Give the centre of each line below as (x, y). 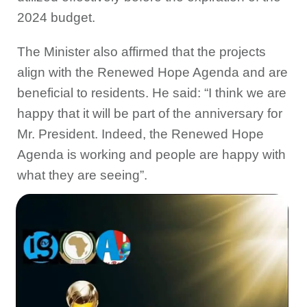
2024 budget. (56, 18)
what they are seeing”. (82, 175)
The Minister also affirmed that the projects (142, 52)
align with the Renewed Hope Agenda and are (152, 73)
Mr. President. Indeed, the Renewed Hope (140, 134)
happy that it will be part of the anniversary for (150, 114)
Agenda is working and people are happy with (151, 155)
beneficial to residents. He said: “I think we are (152, 93)
